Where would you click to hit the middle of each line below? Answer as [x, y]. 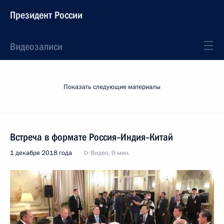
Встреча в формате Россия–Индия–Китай [91, 137]
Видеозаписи [36, 46]
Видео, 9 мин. [109, 153]
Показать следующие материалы [112, 87]
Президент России [46, 15]
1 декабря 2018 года [41, 153]
